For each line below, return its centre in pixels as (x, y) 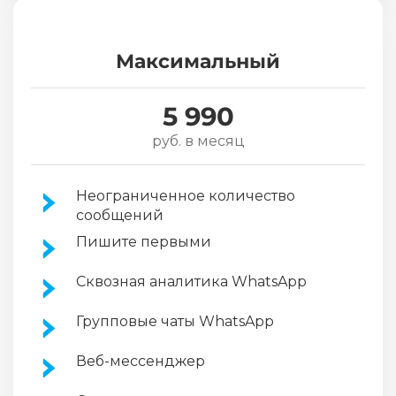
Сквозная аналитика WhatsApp (191, 282)
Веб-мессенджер (141, 362)
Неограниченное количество (186, 196)
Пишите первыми (144, 242)
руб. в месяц (198, 141)
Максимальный (198, 62)
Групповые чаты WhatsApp (175, 322)
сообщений (120, 216)
